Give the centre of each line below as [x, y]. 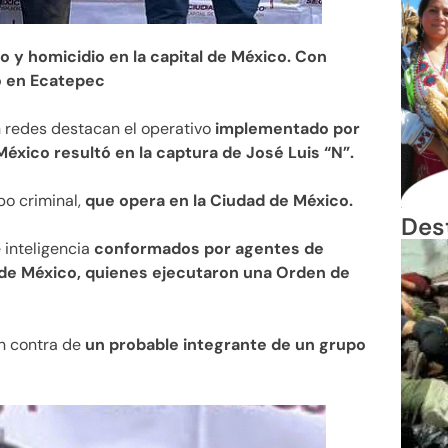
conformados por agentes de [209, 249]
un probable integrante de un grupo [225, 345]
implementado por [287, 129]
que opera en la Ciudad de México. [217, 201]
